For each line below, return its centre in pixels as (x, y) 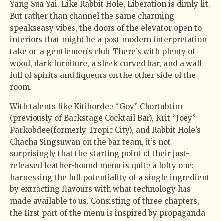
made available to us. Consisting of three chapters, (105, 201)
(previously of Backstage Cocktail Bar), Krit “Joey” (103, 118)
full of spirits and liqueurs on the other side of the (103, 75)
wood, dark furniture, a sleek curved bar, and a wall (106, 64)
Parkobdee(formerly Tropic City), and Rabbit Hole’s (105, 130)
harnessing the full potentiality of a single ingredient (110, 178)
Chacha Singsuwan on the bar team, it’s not (90, 142)
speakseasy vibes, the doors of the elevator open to (106, 28)
